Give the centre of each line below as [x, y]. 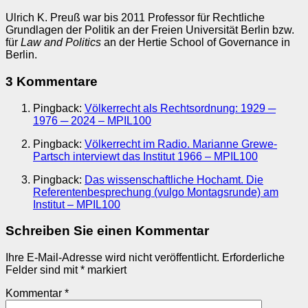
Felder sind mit [43, 270]
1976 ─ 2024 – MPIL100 [92, 120]
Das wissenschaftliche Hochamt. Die [174, 179]
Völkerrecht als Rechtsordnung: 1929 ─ [180, 108]
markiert [106, 270]
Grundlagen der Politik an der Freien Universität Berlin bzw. [150, 30]
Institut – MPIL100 [77, 204]
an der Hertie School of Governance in [196, 43]
